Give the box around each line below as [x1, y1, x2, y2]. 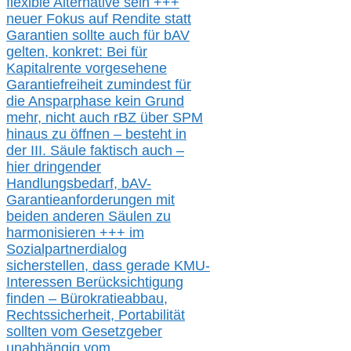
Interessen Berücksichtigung [6, 274, 183, 291]
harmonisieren [6, 225, 100, 241]
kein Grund [115, 93, 184, 110]
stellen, [44, 258, 92, 274]
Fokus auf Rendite [46, 11, 165, 27]
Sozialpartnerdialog [6, 241, 127, 258]
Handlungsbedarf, [6, 175, 121, 192]
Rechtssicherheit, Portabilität [6, 307, 185, 324]
